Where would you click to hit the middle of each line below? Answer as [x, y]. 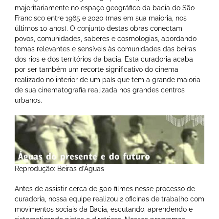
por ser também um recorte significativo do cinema [97, 69]
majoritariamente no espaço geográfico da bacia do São [105, 8]
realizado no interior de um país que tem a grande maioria [108, 79]
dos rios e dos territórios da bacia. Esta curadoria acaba [104, 59]
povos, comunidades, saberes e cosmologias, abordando [106, 38]
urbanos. [28, 100]
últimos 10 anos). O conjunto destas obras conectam [99, 28]
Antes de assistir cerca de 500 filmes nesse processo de [105, 188]
